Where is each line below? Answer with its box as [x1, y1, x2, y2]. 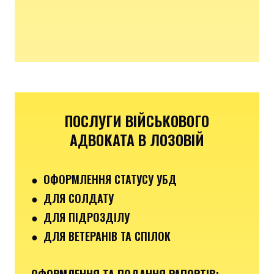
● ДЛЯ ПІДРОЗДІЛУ [31, 209, 130, 225]
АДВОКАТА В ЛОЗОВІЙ [70, 128, 204, 150]
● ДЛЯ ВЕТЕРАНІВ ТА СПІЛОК [31, 228, 171, 244]
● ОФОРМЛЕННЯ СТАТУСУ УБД [31, 171, 177, 187]
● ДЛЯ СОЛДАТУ [31, 190, 114, 206]
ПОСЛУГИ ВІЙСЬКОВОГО [65, 109, 209, 131]
